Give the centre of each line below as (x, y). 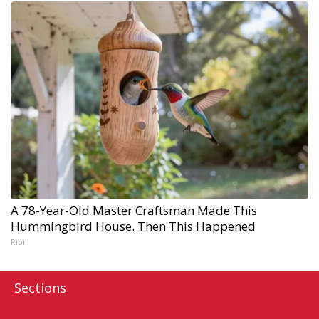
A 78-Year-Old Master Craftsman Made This (134, 210)
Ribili (20, 241)
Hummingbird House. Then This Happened (133, 226)
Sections (40, 287)
